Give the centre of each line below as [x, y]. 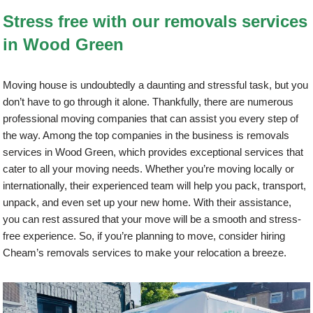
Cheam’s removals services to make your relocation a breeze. [145, 252]
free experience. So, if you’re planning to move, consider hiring [144, 235]
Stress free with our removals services [155, 21]
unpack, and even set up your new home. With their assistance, [147, 202]
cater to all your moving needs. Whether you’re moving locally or [149, 168]
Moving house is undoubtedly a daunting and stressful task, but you [156, 85]
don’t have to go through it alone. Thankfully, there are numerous [148, 101]
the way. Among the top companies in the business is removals [146, 135]
